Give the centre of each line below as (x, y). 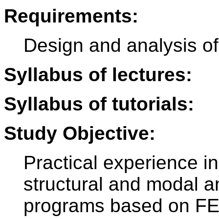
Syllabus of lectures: (98, 75)
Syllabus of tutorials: (99, 104)
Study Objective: (80, 133)
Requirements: (71, 16)
